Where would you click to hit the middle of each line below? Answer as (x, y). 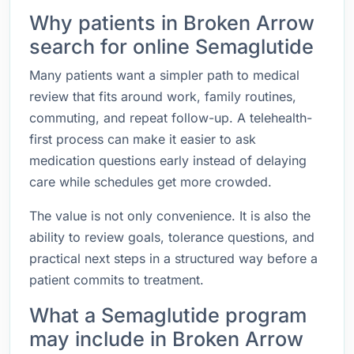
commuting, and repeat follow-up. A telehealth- (171, 118)
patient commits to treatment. (117, 280)
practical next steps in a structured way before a (173, 258)
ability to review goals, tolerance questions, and (172, 237)
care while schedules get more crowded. (151, 182)
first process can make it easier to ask (143, 139)
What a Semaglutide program (168, 315)
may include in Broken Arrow (166, 339)
